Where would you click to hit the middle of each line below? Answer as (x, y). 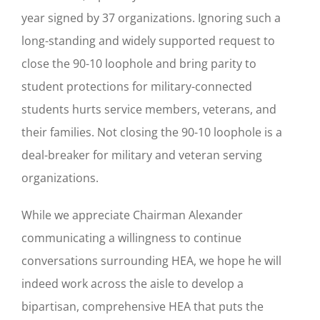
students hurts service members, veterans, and (149, 109)
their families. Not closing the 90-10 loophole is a (152, 132)
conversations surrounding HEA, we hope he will (151, 260)
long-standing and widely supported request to (148, 40)
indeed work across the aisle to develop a (132, 283)
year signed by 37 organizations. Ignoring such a (151, 17)
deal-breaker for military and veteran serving (142, 155)
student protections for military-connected (137, 86)
